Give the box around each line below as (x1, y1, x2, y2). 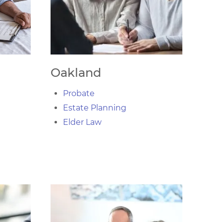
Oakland (51, 65, 101, 80)
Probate (63, 89, 95, 98)
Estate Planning (63, 103, 126, 112)
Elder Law (63, 117, 102, 127)
